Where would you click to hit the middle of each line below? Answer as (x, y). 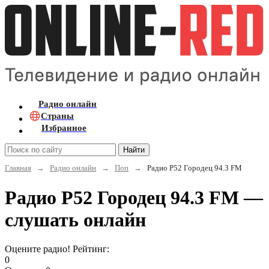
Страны (57, 116)
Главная (18, 168)
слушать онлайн (75, 219)
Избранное (64, 128)
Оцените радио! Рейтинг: (57, 249)
